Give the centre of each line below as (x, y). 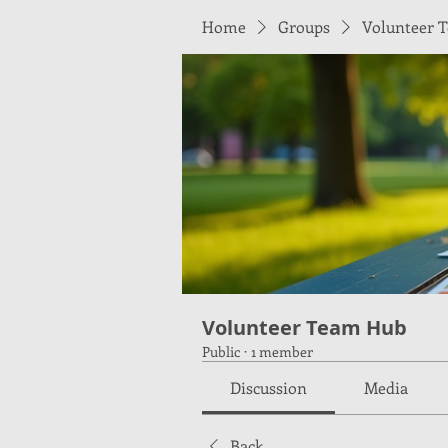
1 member (282, 351)
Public (221, 351)
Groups (304, 26)
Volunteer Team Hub (304, 327)
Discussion (269, 387)
